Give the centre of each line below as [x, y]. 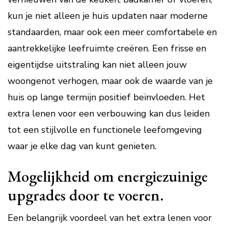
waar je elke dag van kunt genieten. [82, 146]
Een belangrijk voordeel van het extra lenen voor [110, 218]
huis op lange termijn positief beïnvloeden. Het [106, 97]
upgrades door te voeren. [86, 195]
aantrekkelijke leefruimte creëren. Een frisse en [107, 48]
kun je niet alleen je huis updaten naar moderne [108, 16]
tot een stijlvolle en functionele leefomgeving [105, 130]
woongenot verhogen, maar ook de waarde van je [110, 81]
